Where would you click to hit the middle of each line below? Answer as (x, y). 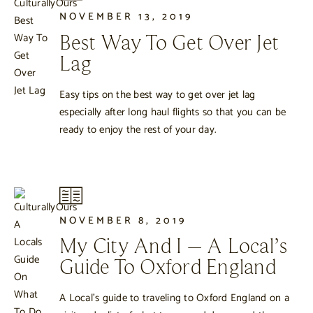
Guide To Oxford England (168, 268)
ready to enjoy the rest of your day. (138, 129)
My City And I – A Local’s (174, 247)
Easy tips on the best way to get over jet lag (158, 94)
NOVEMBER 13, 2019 (126, 17)
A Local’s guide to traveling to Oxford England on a (174, 298)
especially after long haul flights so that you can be (173, 112)
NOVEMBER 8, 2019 (123, 220)
